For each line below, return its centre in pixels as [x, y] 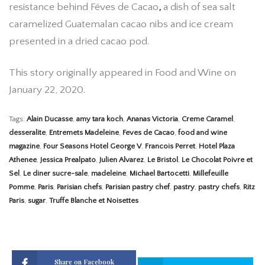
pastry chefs [219, 187]
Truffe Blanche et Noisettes [94, 201]
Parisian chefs [79, 187]
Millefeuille [211, 174]
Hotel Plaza [217, 146]
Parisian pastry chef [138, 187]
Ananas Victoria [152, 119]
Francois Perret [170, 146]
